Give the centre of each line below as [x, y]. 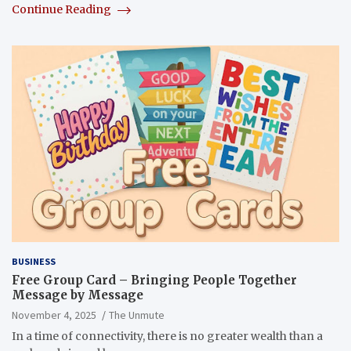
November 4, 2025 [54, 315]
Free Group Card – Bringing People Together [154, 280]
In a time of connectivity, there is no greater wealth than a [167, 337]
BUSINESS [34, 262]
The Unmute [137, 315]
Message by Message [78, 295]
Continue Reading [63, 10]
